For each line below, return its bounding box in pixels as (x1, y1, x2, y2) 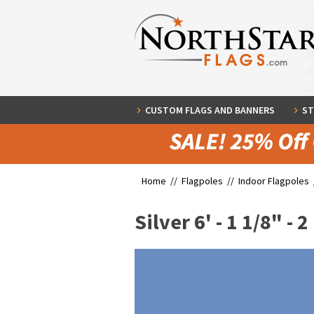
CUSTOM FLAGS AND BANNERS (145, 104, 275, 116)
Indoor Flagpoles (238, 175, 311, 187)
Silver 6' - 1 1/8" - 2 (135, 208, 308, 235)
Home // (142, 175, 182, 187)
